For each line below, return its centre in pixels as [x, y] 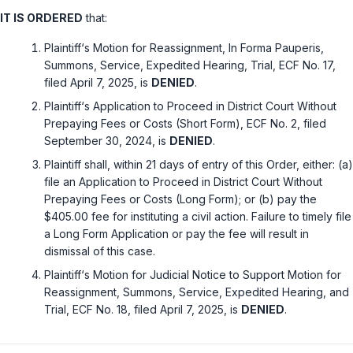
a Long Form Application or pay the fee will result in [176, 234]
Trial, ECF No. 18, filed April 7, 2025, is [143, 310]
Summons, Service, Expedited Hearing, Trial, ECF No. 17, [190, 65]
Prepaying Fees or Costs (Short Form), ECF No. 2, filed [185, 124]
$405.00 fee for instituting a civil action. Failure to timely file [198, 217]
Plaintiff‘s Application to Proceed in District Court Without [190, 106]
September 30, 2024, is [107, 141]
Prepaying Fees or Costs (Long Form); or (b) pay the [180, 199]
